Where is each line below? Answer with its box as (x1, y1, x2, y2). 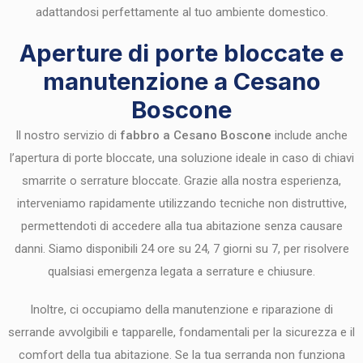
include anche (271, 128, 348, 143)
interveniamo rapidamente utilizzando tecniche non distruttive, (16, 196, 347, 211)
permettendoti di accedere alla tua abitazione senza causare (20, 219, 343, 234)
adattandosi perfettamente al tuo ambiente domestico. (35, 5, 328, 20)
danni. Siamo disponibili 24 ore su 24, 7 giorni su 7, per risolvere (14, 241, 349, 257)
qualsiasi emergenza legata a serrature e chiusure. (48, 264, 315, 280)
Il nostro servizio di (15, 128, 120, 143)
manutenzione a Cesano (42, 67, 321, 96)
